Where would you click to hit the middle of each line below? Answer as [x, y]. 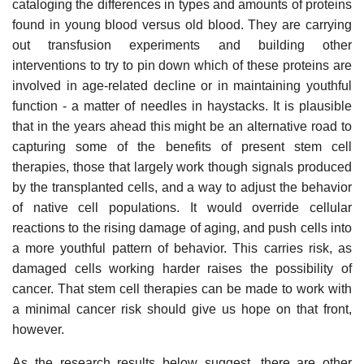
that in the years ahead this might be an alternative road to [182, 126]
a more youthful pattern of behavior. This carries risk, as [182, 248]
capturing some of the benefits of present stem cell [182, 146]
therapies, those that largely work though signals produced [182, 167]
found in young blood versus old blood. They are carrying [182, 24]
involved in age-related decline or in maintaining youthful [182, 85]
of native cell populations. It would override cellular [182, 207]
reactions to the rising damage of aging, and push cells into [182, 227]
